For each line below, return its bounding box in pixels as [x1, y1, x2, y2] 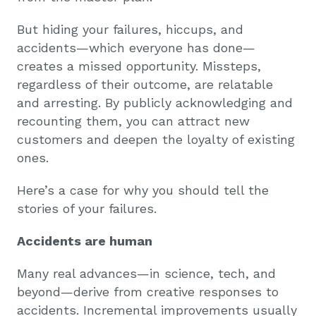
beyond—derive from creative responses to [17, 284, 279, 299]
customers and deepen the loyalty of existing [17, 131, 295, 147]
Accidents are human [17, 233, 152, 248]
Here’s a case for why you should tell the [17, 182, 269, 197]
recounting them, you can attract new [17, 113, 250, 128]
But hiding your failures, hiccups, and [17, 21, 243, 37]
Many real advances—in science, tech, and [17, 265, 276, 281]
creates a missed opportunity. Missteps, [17, 58, 261, 73]
